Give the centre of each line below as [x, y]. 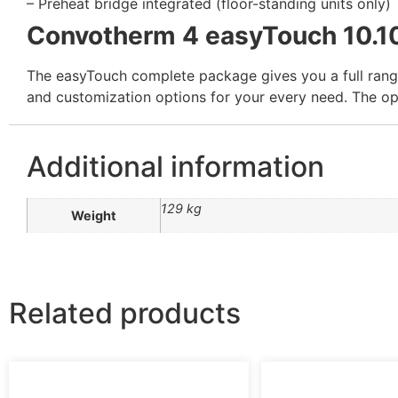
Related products [125, 313]
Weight [94, 216]
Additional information [175, 167]
